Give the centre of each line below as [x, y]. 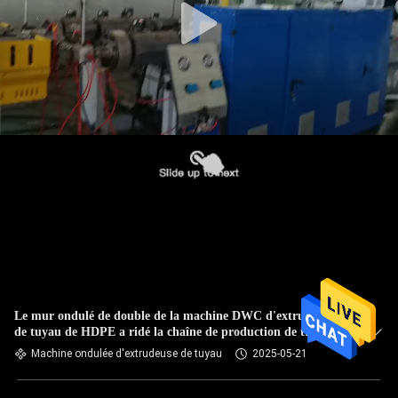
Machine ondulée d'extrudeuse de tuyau [127, 354]
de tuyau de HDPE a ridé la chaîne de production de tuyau [173, 332]
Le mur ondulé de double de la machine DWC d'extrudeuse [174, 316]
